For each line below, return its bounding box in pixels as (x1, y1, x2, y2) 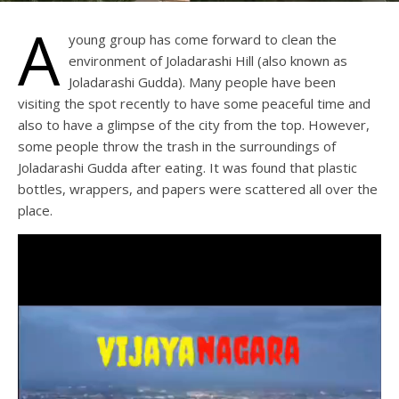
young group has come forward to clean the (69, 29, 337, 48)
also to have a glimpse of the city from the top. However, (18, 115, 370, 134)
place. (18, 200, 53, 219)
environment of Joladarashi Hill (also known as (69, 51, 347, 69)
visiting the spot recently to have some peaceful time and (18, 94, 370, 112)
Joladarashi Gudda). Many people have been (69, 72, 336, 91)
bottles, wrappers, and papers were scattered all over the (18, 179, 378, 198)
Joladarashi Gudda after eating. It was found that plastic (18, 158, 357, 176)
